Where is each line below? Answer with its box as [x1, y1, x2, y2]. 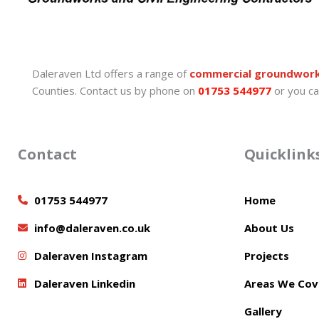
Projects [244, 248, 289, 263]
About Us [244, 220, 294, 235]
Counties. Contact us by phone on [32, 83, 198, 98]
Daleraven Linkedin [33, 276, 135, 291]
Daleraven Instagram [33, 248, 147, 263]
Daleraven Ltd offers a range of [32, 66, 189, 80]
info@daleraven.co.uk [33, 220, 150, 235]
